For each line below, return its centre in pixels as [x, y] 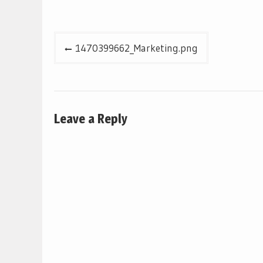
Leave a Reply [91, 119]
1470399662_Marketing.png [136, 48]
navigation [90, 68]
